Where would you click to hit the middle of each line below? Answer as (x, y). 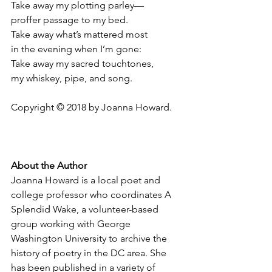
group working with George (72, 224)
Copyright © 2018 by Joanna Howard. (91, 107)
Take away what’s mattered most (79, 34)
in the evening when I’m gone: (76, 49)
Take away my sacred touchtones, (82, 63)
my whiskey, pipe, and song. (72, 78)
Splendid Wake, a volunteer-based (86, 209)
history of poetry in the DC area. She (90, 253)
